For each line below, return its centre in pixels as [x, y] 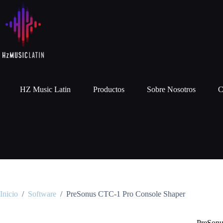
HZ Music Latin [45, 89]
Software [42, 194]
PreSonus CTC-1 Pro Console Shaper [126, 194]
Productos [109, 89]
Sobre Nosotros [171, 89]
